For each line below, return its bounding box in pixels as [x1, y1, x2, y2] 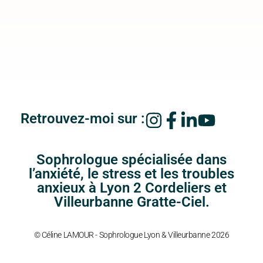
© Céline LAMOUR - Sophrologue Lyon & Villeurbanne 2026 [33, 230, 230, 240]
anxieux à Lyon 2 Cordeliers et [36, 179, 227, 196]
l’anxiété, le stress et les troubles [29, 165, 234, 182]
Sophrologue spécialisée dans [36, 151, 227, 168]
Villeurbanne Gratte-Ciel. [53, 193, 210, 210]
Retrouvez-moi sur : [21, 110, 145, 127]
